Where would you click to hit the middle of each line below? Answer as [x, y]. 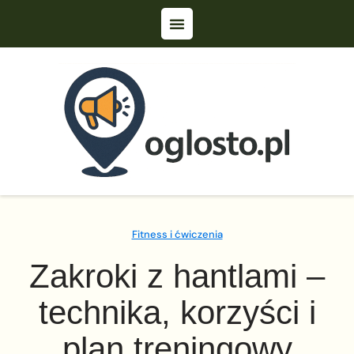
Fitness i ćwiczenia [177, 234]
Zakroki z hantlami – [177, 276]
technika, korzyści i [177, 313]
